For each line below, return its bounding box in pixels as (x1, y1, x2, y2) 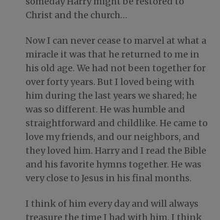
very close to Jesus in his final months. (26, 172, 192, 184)
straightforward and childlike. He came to (26, 117, 208, 129)
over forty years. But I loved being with (26, 76, 194, 88)
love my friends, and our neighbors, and (26, 131, 200, 143)
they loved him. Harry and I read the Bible (26, 145, 206, 157)
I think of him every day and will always (26, 198, 198, 210)
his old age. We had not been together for (26, 62, 206, 74)
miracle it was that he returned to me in (26, 49, 199, 60)
